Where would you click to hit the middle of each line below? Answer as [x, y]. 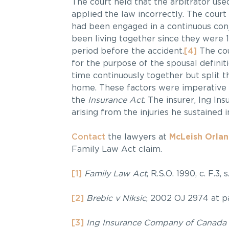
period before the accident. [128, 51]
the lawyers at [137, 137]
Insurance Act [116, 100]
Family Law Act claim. [117, 150]
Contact [88, 137]
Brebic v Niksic [116, 199]
